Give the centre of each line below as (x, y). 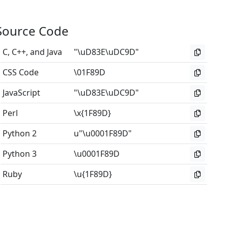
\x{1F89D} (93, 113)
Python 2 (20, 133)
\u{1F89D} (93, 174)
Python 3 (20, 154)
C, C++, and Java (33, 52)
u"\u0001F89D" (103, 133)
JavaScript (22, 93)
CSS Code (21, 72)
